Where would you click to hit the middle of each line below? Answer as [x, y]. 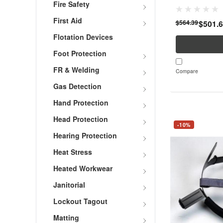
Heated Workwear [83, 168]
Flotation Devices [83, 37]
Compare [187, 71]
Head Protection [81, 119]
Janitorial [69, 185]
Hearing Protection [85, 136]
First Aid [68, 21]
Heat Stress [73, 152]
